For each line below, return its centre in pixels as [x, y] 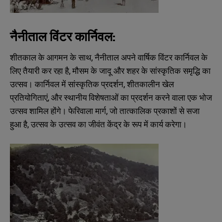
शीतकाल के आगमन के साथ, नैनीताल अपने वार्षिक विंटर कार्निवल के [109, 57]
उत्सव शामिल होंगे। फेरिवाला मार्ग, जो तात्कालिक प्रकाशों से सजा [105, 111]
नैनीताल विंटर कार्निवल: [63, 36]
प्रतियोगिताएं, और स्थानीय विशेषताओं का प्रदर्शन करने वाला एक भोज [111, 98]
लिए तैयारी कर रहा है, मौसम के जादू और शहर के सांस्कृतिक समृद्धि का [110, 71]
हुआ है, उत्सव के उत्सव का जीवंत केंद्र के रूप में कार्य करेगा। [98, 124]
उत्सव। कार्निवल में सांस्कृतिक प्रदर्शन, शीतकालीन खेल [92, 84]
